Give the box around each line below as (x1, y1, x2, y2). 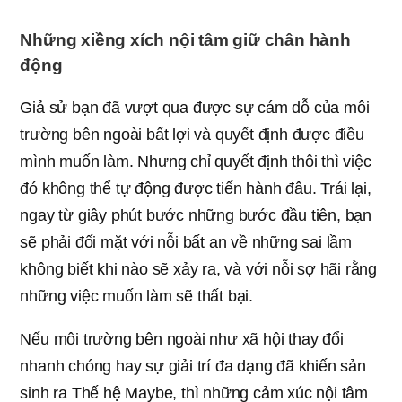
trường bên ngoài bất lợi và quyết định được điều (20, 126, 364, 144)
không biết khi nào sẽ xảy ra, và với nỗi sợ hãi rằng (20, 260, 377, 279)
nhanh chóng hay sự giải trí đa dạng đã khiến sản (20, 357, 366, 376)
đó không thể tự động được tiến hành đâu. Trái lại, (20, 179, 371, 198)
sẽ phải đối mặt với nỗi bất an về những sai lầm (20, 233, 352, 252)
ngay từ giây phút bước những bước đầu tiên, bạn (20, 206, 371, 225)
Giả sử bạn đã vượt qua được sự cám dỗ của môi (20, 99, 370, 118)
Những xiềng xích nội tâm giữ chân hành (20, 31, 351, 50)
